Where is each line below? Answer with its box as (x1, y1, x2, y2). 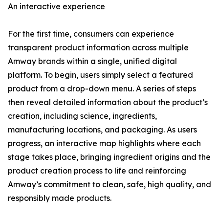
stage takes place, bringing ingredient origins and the (8, 152, 211, 162)
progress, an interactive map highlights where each (8, 138, 201, 148)
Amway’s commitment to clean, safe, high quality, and (8, 179, 211, 189)
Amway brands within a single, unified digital (8, 56, 177, 66)
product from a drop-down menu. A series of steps (8, 84, 196, 93)
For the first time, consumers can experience (8, 29, 174, 39)
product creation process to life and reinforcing (8, 166, 186, 175)
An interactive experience (8, 1, 105, 11)
